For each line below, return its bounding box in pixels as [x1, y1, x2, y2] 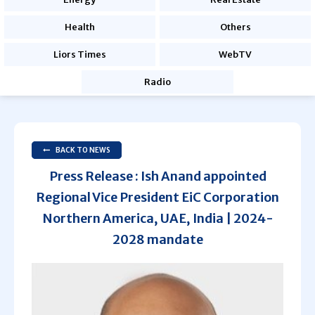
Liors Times [53, 49, 106, 60]
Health [64, 21, 95, 33]
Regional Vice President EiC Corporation [36, 189, 279, 205]
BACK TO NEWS [56, 146, 110, 155]
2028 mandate [112, 231, 203, 247]
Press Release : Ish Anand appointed [49, 168, 266, 184]
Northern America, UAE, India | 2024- [41, 210, 274, 226]
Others [219, 21, 251, 33]
